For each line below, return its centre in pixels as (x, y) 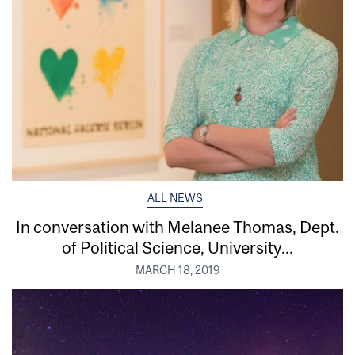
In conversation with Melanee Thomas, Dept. (177, 226)
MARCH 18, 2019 (177, 271)
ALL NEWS (175, 198)
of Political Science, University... (177, 247)
